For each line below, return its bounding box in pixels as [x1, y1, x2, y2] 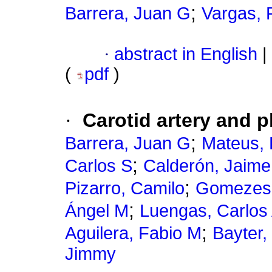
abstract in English [114, 44, 257, 64]
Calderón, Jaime [143, 156, 271, 176]
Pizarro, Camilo [65, 178, 185, 199]
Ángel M [65, 201, 129, 221]
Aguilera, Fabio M [65, 223, 202, 243]
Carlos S [65, 156, 132, 176]
